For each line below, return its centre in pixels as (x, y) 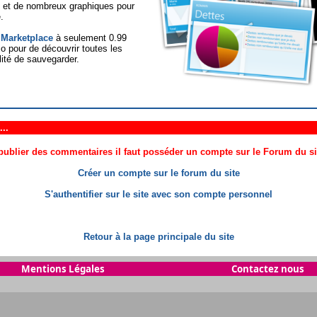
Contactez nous (268, 269)
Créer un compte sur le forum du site (158, 173)
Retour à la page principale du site (158, 236)
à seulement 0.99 (90, 38)
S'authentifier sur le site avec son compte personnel (158, 194)
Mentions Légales (63, 269)
